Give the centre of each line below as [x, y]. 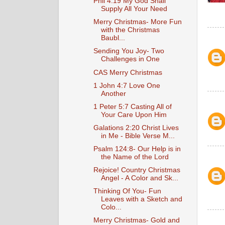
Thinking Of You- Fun [127, 191]
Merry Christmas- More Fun [137, 22]
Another [113, 93]
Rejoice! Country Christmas [137, 170]
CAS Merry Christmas [128, 72]
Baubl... [113, 38]
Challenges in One [130, 59]
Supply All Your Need [134, 9]
